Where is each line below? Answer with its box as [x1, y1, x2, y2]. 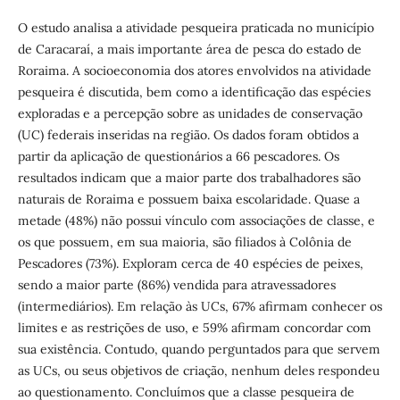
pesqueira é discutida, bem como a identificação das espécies [17, 84, 371, 101]
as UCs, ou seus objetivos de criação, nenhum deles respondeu [17, 362, 379, 379]
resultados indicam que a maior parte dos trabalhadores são [17, 170, 361, 187]
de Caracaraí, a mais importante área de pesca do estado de [17, 41, 362, 58]
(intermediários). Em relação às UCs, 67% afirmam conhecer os [17, 298, 382, 315]
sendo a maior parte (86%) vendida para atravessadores [17, 277, 336, 294]
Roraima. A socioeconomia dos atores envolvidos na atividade [17, 62, 371, 79]
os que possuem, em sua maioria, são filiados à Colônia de [17, 234, 352, 251]
